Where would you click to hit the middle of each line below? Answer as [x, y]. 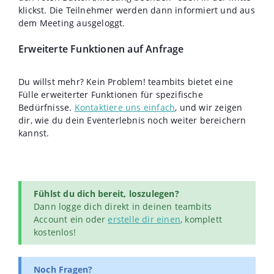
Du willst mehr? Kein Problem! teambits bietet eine [126, 82]
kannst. [34, 133]
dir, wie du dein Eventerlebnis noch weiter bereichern [132, 120]
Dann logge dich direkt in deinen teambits [123, 207]
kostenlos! [55, 232]
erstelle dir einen [144, 220]
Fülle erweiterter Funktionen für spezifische [111, 95]
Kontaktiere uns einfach [125, 108]
